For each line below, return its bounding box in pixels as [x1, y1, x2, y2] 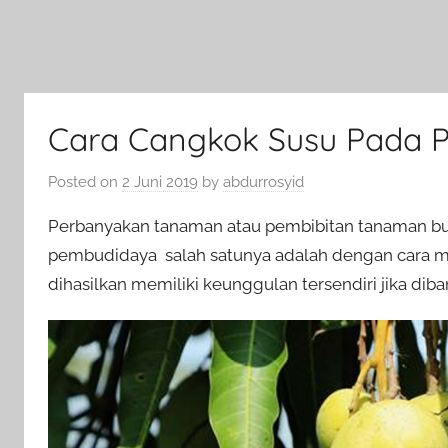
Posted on [48, 172, 122, 191]
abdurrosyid [223, 172, 304, 191]
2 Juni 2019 [122, 172, 198, 191]
